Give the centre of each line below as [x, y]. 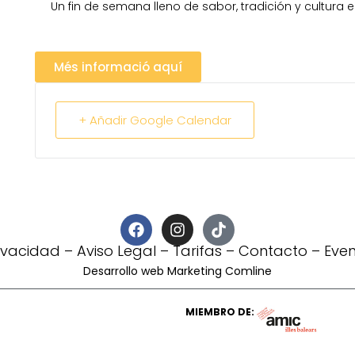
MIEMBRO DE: [220, 312]
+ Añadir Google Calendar [155, 120]
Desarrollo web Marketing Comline [177, 271]
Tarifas [197, 250]
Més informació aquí [118, 67]
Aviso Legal [116, 250]
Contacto [273, 250]
